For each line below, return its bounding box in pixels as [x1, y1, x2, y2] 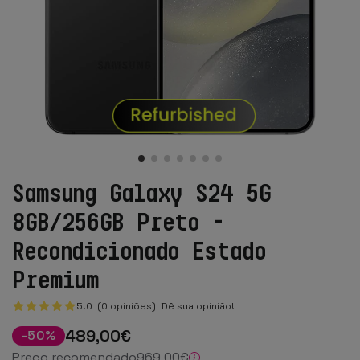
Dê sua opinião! [158, 300, 235, 313]
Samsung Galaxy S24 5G [12, 178, 271, 207]
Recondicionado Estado [12, 235, 266, 264]
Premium [12, 264, 100, 293]
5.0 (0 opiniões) [76, 300, 158, 313]
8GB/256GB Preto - [12, 207, 224, 235]
